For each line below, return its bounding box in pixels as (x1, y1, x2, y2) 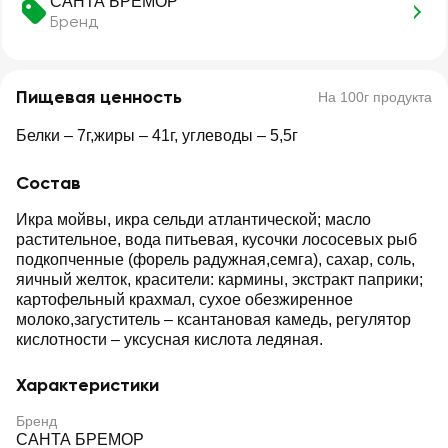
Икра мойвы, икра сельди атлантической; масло (16, 211, 371, 228)
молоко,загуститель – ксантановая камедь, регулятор (16, 311, 411, 328)
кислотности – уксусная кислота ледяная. (16, 331, 323, 348)
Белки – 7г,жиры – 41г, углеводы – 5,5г (16, 127, 298, 144)
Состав (16, 172, 81, 194)
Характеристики (16, 374, 159, 396)
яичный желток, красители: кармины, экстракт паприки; (16, 271, 423, 288)
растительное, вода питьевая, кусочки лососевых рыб (16, 231, 417, 248)
